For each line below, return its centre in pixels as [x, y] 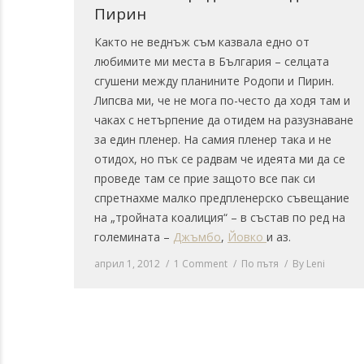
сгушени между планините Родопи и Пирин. [214, 81]
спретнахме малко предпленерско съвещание [222, 198]
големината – [134, 237]
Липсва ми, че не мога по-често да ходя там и [222, 101]
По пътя [260, 264]
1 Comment [201, 264]
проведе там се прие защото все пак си [205, 179]
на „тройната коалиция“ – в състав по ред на [220, 218]
